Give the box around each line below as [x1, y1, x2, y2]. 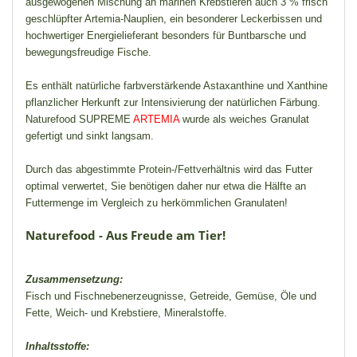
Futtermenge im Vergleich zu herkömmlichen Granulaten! [25, 196, 288, 209]
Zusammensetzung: [25, 273, 123, 285]
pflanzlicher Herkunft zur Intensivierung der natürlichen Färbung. [25, 96, 324, 108]
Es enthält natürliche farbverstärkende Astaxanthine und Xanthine [25, 79, 328, 92]
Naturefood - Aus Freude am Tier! [25, 226, 226, 243]
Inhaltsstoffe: [25, 339, 89, 352]
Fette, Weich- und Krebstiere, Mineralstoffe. [25, 306, 227, 319]
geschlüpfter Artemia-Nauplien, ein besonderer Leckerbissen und [25, 12, 322, 25]
